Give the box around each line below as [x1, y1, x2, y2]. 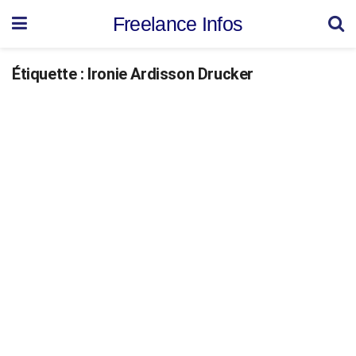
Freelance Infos [112, 12, 243, 35]
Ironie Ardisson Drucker [87, 64, 254, 83]
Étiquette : [12, 64, 88, 83]
